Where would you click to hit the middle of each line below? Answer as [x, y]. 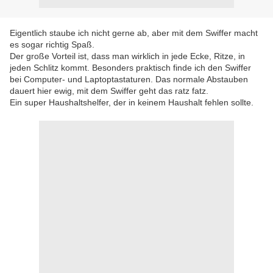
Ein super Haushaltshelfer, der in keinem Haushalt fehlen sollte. [132, 102]
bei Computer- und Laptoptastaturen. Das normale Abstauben [129, 79]
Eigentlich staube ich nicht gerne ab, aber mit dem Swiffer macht [134, 33]
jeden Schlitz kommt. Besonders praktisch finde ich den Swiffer [130, 68]
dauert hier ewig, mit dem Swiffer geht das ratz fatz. [109, 91]
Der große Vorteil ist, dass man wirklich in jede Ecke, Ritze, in [127, 56]
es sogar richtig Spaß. [52, 44]
